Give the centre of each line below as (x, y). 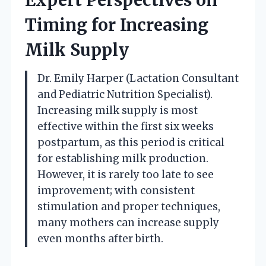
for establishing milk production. (123, 158)
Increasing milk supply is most (118, 110)
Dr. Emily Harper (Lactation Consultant (138, 78)
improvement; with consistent (116, 190)
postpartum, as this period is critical (131, 142)
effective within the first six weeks (126, 126)
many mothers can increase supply (128, 222)
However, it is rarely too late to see (126, 174)
